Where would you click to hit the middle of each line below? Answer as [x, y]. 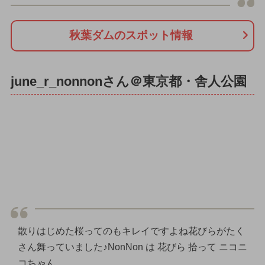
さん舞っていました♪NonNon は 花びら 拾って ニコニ [132, 247]
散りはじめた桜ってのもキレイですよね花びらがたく [131, 231]
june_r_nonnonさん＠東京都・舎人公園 [128, 81]
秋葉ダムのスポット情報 [131, 35]
